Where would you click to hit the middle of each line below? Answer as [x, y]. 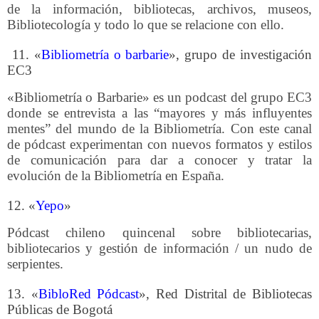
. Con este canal [267, 129]
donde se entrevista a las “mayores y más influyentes [159, 113]
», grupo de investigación [241, 55]
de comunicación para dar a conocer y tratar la [159, 160]
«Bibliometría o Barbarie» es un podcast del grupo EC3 [159, 98]
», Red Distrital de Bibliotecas [226, 294]
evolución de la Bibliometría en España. [116, 176]
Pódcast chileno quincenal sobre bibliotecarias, [159, 233]
